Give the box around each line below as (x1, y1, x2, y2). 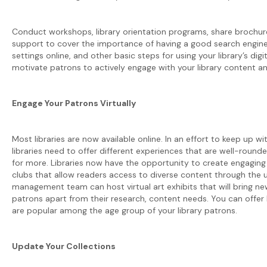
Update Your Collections (12, 240, 116, 252)
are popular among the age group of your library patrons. (12, 204, 237, 216)
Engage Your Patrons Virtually (12, 97, 136, 108)
